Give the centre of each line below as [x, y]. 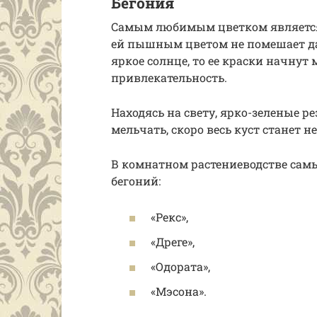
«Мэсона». [179, 292]
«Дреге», [173, 241]
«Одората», [180, 267]
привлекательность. [169, 77]
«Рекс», [169, 217]
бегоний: [136, 180]
